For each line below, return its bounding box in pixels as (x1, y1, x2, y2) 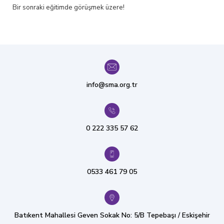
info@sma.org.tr (86, 80, 137, 89)
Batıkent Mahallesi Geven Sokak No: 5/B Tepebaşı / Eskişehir (14, 210, 210, 220)
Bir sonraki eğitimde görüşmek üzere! (12, 3, 124, 12)
